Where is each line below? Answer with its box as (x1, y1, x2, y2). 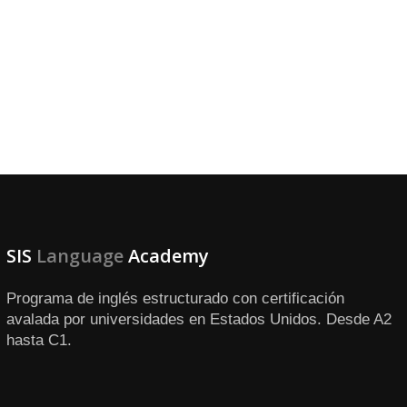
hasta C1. (5, 332, 72, 349)
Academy (123, 243, 209, 268)
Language (35, 243, 124, 268)
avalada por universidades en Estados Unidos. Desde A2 (5, 311, 392, 328)
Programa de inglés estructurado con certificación (5, 290, 344, 307)
